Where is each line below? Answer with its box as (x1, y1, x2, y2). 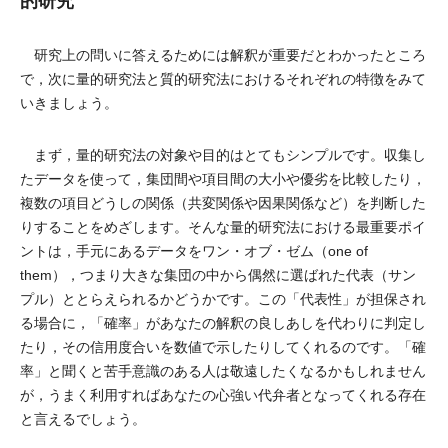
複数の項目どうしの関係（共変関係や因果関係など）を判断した (20, 195, 426, 211)
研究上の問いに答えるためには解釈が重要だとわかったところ (20, 47, 426, 63)
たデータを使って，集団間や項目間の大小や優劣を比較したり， (20, 171, 426, 187)
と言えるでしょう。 (20, 411, 146, 427)
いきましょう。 (20, 95, 118, 111)
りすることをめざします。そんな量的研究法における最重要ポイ (20, 219, 426, 235)
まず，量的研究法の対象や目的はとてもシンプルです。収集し (20, 147, 426, 163)
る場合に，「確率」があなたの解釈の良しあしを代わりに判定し (20, 315, 426, 331)
